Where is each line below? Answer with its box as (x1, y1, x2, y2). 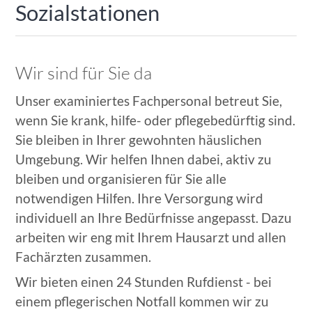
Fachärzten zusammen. (15, 249, 152, 265)
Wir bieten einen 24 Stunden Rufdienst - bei (15, 274, 272, 290)
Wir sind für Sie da (15, 62, 153, 84)
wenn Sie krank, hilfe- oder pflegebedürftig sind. (15, 112, 296, 129)
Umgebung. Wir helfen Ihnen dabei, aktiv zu (15, 151, 272, 168)
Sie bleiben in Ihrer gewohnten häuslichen (15, 132, 263, 148)
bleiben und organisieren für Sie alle (15, 171, 227, 187)
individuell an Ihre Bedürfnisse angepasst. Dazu (15, 210, 292, 226)
